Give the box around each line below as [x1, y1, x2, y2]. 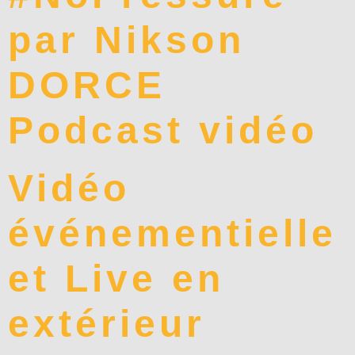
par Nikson [8, 19, 245, 62]
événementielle [8, 212, 337, 255]
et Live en [8, 258, 224, 300]
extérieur [8, 303, 205, 345]
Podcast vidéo [8, 109, 318, 152]
